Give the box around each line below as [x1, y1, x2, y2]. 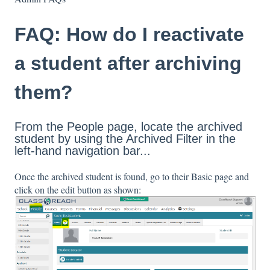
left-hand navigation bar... [14, 143, 151, 157]
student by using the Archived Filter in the [14, 131, 236, 145]
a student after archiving [14, 52, 242, 75]
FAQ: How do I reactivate [14, 24, 244, 46]
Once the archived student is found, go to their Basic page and [14, 170, 249, 183]
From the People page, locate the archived [14, 119, 242, 133]
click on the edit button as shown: [14, 183, 141, 196]
